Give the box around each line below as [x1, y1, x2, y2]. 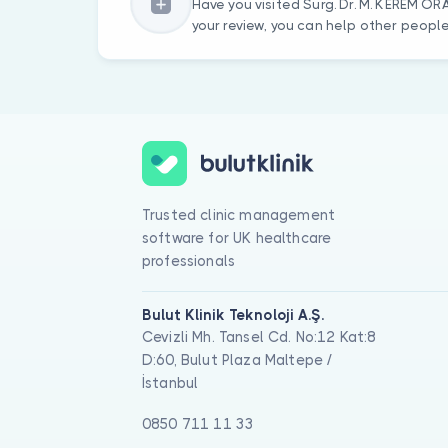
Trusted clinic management [142, 206, 336, 223]
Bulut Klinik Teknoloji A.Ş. [142, 307, 324, 324]
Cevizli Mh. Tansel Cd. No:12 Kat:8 [142, 329, 377, 346]
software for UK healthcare [142, 229, 332, 246]
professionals [142, 252, 236, 269]
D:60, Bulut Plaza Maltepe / [142, 352, 333, 369]
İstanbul [142, 375, 199, 392]
